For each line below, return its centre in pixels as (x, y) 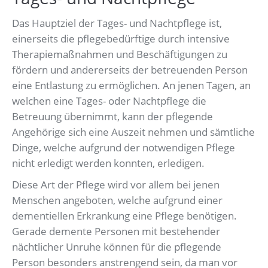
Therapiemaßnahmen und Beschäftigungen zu (120, 54)
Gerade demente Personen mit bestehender (116, 232)
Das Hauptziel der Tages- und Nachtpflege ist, (117, 23)
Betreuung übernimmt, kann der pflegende (112, 117)
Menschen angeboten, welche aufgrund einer (117, 200)
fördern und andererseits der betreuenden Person (130, 70)
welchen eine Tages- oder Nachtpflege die (109, 101)
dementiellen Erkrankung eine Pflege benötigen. (124, 216)
